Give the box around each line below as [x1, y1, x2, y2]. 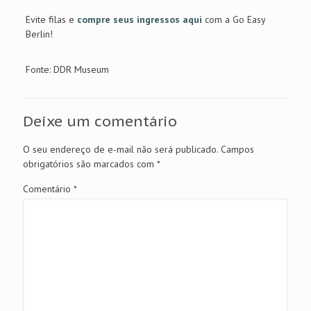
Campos [221, 143, 254, 156]
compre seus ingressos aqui [76, 13, 202, 26]
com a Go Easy [201, 13, 265, 26]
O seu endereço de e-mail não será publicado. [23, 143, 218, 156]
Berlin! [25, 28, 53, 41]
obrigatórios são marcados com [23, 158, 157, 171]
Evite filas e [25, 13, 77, 26]
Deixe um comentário [23, 112, 177, 131]
